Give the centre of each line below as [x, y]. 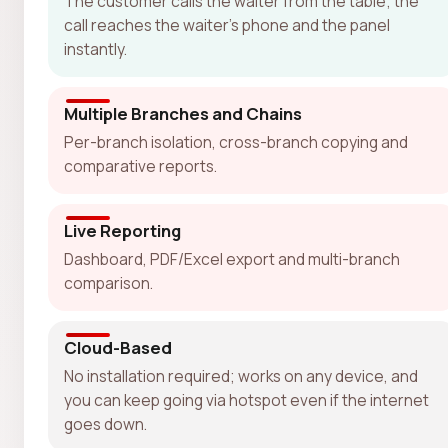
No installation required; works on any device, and [241, 375]
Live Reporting [122, 230]
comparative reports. [140, 165]
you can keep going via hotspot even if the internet [246, 399]
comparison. [108, 282]
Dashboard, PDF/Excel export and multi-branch [232, 258]
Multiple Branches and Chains [183, 113]
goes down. [105, 423]
